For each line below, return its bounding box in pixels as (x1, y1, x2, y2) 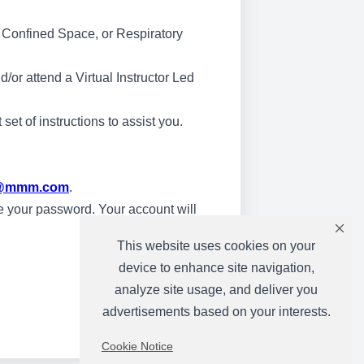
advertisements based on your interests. (102, 305, 331, 319)
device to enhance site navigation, (118, 261, 314, 275)
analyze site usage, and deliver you (115, 283, 318, 297)
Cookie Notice (101, 340, 173, 353)
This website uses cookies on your (117, 239, 315, 253)
